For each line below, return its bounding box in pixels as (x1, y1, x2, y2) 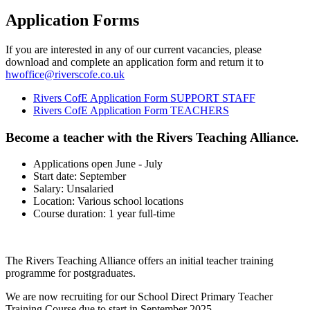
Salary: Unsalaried (33, 183, 113, 195)
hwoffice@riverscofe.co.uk (6, 68, 125, 80)
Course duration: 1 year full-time (33, 208, 175, 220)
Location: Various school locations (33, 195, 183, 208)
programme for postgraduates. (6, 267, 136, 280)
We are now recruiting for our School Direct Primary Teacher (6, 291, 273, 303)
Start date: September (33, 170, 126, 183)
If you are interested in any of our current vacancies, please (6, 43, 262, 55)
